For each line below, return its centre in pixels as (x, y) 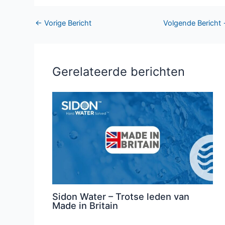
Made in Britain (85, 205)
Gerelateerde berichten (119, 71)
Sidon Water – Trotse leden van (121, 196)
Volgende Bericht (193, 23)
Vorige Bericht (67, 23)
